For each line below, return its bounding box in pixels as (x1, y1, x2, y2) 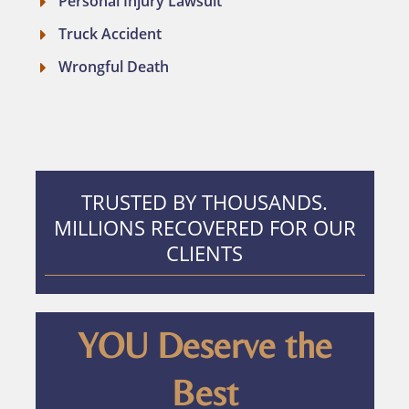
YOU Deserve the (77, 323, 332, 366)
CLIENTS (166, 238, 243, 267)
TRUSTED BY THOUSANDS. (81, 187, 328, 215)
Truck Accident (58, 23, 162, 44)
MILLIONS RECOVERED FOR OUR (53, 213, 356, 241)
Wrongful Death (58, 56, 169, 77)
